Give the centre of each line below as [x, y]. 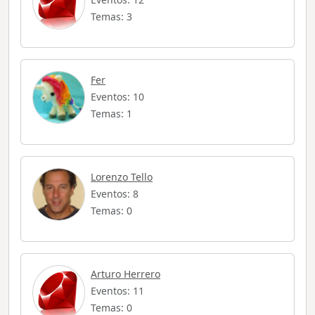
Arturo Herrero [126, 274]
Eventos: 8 [115, 194]
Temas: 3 [111, 17]
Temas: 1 [111, 114]
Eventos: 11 [117, 291]
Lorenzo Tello [122, 177]
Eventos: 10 [117, 97]
